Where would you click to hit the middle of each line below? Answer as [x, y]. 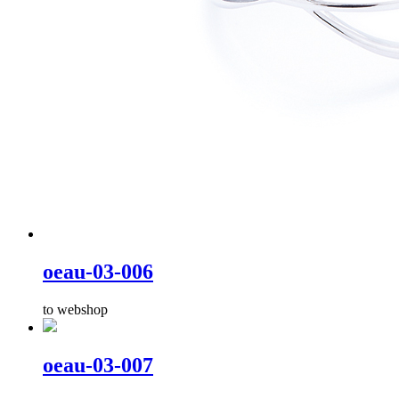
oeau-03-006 [98, 271]
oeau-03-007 [98, 365]
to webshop [75, 309]
